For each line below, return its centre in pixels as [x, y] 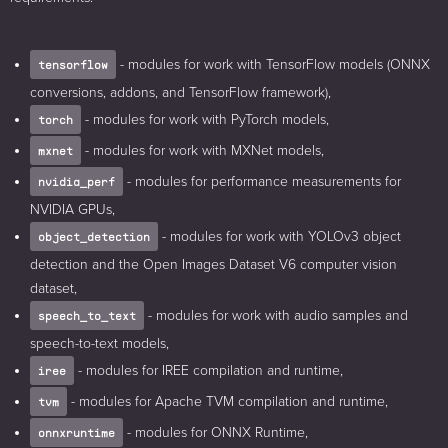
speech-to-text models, [99, 343]
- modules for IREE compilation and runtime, [208, 370]
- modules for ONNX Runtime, [215, 432]
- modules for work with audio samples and [276, 315]
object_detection [94, 236]
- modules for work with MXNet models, [202, 150]
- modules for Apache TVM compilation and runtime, [227, 401]
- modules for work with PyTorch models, [205, 119]
